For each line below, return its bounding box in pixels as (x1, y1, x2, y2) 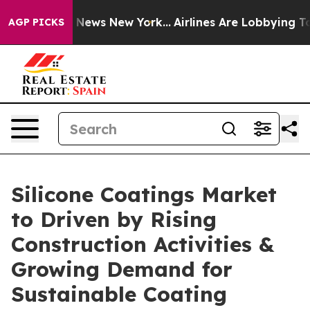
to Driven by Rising (11, 206, 217, 232)
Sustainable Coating (11, 281, 227, 307)
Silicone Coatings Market (11, 181, 277, 208)
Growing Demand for (11, 256, 232, 282)
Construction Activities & (11, 231, 274, 257)
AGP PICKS (8, 16, 64, 28)
